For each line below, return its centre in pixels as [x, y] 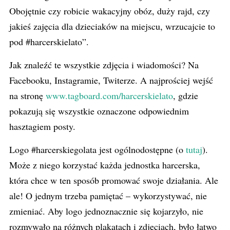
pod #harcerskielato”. [49, 42]
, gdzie [186, 95]
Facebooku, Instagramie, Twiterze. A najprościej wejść [111, 80]
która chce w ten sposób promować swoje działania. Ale [114, 180]
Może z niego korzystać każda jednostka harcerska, [105, 165]
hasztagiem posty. [42, 126]
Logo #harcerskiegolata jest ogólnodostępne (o [98, 149]
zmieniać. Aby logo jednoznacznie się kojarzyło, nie [106, 211]
